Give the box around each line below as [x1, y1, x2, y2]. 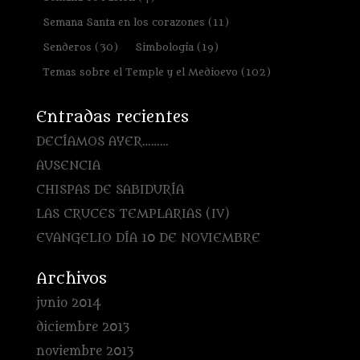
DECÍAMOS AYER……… [35, 134, 169, 149]
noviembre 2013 [35, 344, 133, 358]
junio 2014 [35, 296, 101, 310]
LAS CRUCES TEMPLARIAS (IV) [35, 207, 230, 221]
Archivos [35, 269, 107, 288]
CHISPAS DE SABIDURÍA [35, 182, 184, 197]
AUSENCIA [35, 158, 100, 173]
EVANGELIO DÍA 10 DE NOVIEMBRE [35, 231, 260, 245]
